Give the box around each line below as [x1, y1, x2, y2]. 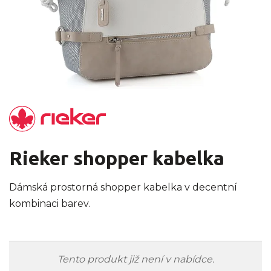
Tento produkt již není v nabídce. [57, 253, 214, 266]
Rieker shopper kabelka [9, 147, 224, 169]
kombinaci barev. [9, 198, 93, 210]
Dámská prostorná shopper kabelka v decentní [9, 181, 237, 194]
